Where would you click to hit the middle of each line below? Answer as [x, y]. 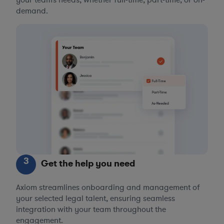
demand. [32, 11]
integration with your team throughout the [91, 209]
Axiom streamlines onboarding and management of [108, 187]
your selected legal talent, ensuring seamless [95, 198]
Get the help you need [88, 163]
